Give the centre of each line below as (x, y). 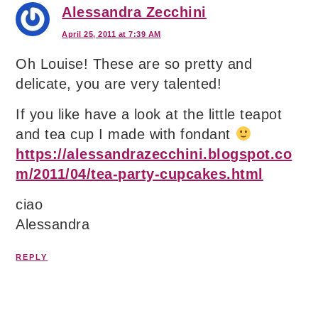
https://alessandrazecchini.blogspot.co (154, 154)
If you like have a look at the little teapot (149, 115)
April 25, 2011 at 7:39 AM (111, 34)
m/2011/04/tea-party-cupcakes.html (139, 174)
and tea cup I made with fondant (126, 135)
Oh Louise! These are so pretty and (134, 64)
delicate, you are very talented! (119, 84)
